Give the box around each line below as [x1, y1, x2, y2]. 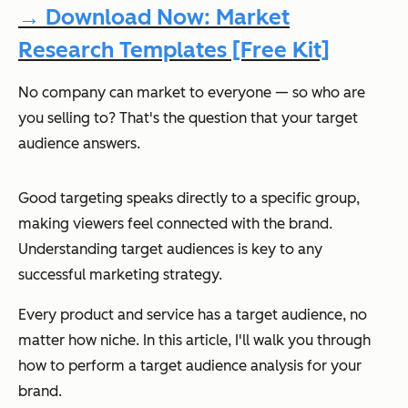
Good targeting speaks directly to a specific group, [18, 189, 360, 208]
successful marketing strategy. [18, 266, 222, 284]
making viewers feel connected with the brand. [18, 215, 332, 233]
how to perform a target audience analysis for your [18, 357, 362, 375]
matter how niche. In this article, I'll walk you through [18, 331, 371, 350]
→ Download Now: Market [18, 4, 290, 31]
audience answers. [18, 135, 140, 153]
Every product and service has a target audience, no [18, 306, 367, 324]
